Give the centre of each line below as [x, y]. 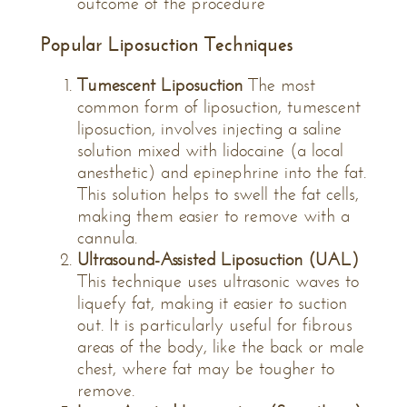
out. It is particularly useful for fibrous [215, 325]
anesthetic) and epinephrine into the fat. [222, 172]
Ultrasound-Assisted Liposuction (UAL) [218, 259]
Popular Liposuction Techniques [167, 45]
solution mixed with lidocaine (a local [210, 150]
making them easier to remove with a [213, 216]
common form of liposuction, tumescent [219, 107]
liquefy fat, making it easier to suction [212, 303]
